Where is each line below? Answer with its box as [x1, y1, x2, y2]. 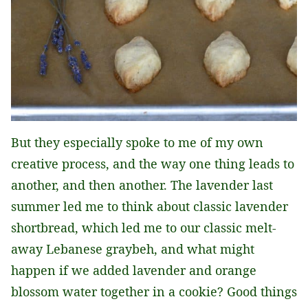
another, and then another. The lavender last [11, 177, 273, 193]
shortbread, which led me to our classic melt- [11, 219, 276, 236]
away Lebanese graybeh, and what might [11, 241, 254, 257]
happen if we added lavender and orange [11, 262, 256, 278]
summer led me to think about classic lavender [11, 198, 288, 214]
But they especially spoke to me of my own [11, 134, 263, 151]
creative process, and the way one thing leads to [11, 155, 294, 172]
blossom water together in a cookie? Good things [11, 283, 297, 300]
